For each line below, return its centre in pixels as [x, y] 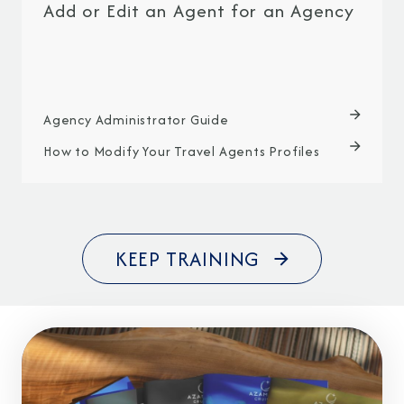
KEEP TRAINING [188, 258]
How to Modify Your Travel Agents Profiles [182, 151]
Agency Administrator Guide [136, 119]
